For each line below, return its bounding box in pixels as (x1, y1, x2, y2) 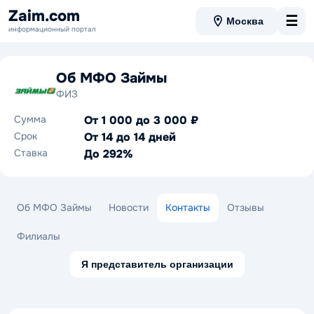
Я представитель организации (81, 259, 233, 270)
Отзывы (227, 201, 264, 214)
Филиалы (17, 230, 60, 243)
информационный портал (8, 24, 96, 34)
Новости (109, 201, 149, 214)
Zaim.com (8, 6, 80, 26)
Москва (226, 15, 264, 27)
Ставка (14, 146, 48, 159)
